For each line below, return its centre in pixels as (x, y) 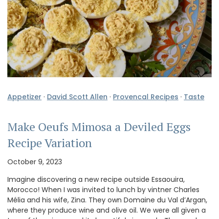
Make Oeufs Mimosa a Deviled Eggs (99, 127)
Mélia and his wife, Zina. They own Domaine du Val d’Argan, (107, 200)
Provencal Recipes (146, 97)
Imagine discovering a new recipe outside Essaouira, (96, 180)
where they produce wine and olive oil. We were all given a (107, 210)
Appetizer (24, 97)
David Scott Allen (77, 97)
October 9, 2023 (35, 162)
